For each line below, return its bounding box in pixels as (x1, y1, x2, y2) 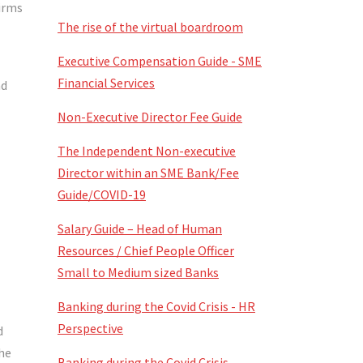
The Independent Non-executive (58, 143, 236, 159)
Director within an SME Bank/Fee (58, 164, 239, 181)
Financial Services (58, 75, 155, 91)
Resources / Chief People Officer (58, 242, 234, 258)
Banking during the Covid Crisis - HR (58, 298, 255, 314)
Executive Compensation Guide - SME (58, 53, 262, 69)
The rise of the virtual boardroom (58, 19, 243, 35)
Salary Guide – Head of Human (58, 220, 222, 237)
